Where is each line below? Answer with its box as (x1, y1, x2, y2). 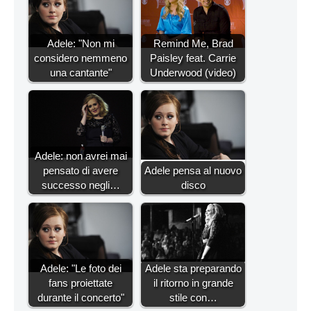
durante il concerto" (37, 291, 124, 303)
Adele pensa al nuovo (144, 164, 242, 176)
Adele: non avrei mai (34, 149, 127, 162)
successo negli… (41, 178, 120, 191)
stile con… (169, 291, 217, 303)
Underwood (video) (150, 66, 236, 78)
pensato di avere (43, 164, 118, 176)
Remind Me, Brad (153, 37, 233, 49)
